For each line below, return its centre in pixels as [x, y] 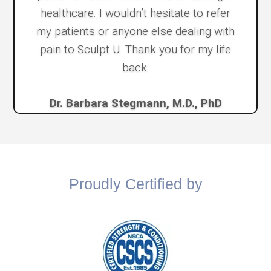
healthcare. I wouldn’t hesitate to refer [135, 13]
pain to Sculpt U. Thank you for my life [135, 49]
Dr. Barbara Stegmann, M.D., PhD [135, 103]
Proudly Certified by [135, 184]
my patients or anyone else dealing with [135, 31]
